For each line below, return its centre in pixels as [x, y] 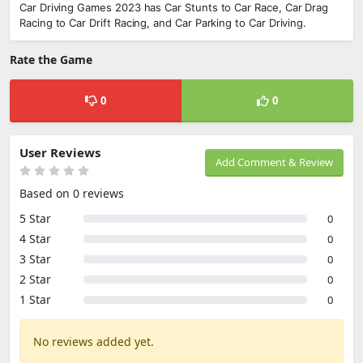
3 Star [35, 259]
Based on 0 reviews [72, 193]
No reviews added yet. [94, 342]
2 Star [35, 279]
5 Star [35, 218]
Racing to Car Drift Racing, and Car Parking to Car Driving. [163, 23]
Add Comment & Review [274, 162]
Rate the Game [51, 60]
